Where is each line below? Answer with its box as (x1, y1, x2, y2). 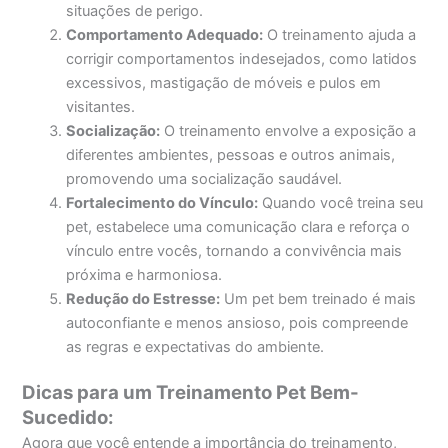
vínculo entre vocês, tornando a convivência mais (66, 242, 403, 261)
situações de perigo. (66, 2, 204, 21)
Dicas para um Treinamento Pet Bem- (22, 381, 360, 405)
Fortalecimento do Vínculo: (66, 194, 259, 213)
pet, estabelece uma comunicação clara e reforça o (66, 218, 411, 237)
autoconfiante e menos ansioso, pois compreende (66, 314, 409, 333)
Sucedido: (22, 406, 115, 430)
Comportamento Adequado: (66, 26, 264, 45)
